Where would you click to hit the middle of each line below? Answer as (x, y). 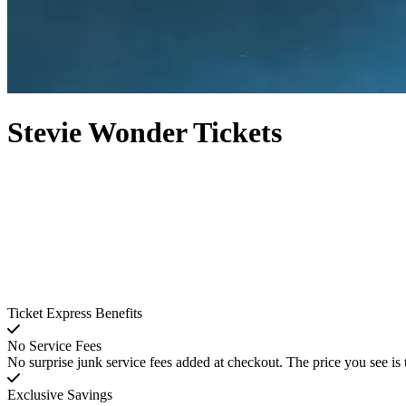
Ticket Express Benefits (75, 314)
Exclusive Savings (60, 395)
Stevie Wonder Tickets (145, 133)
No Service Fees (54, 346)
